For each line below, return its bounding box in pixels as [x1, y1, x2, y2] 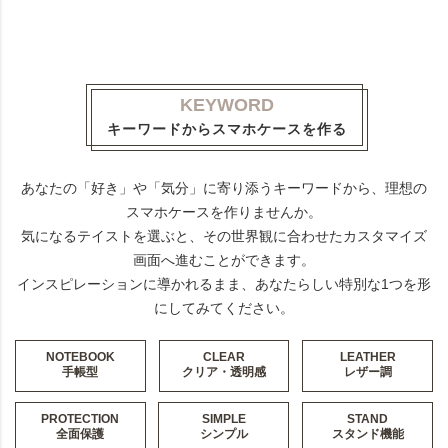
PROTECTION [41, 412, 120, 427]
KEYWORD [179, 95, 274, 116]
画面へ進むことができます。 [133, 252, 315, 269]
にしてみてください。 [154, 300, 294, 317]
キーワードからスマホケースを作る [106, 121, 347, 138]
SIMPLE [201, 412, 246, 427]
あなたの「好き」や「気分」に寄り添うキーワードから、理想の [21, 180, 427, 197]
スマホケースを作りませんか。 [126, 204, 322, 221]
